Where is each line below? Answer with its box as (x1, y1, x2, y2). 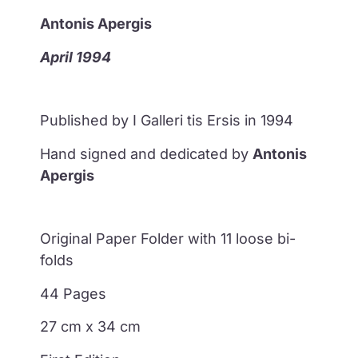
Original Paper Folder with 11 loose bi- (40, 230, 296, 248)
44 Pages (40, 284, 110, 302)
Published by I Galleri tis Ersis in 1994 (40, 112, 293, 129)
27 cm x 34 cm (40, 318, 145, 336)
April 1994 (40, 48, 111, 66)
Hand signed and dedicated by (40, 145, 253, 162)
